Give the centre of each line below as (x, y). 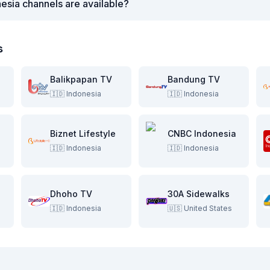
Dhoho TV (71, 194)
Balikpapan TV (81, 79)
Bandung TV (194, 79)
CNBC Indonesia (202, 133)
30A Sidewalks (199, 194)
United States (208, 208)
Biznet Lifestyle (83, 133)
